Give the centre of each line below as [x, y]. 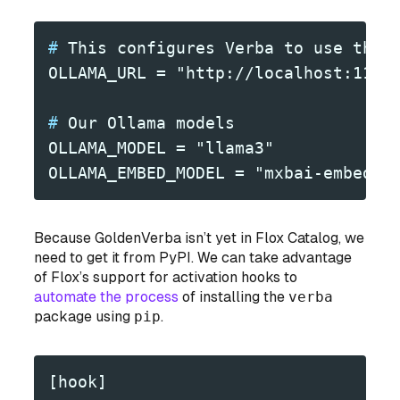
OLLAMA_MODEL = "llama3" [162, 148]
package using [84, 317]
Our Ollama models [147, 123]
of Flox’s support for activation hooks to [166, 278]
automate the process [107, 297]
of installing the [234, 297]
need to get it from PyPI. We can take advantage [193, 258]
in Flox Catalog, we [301, 238]
